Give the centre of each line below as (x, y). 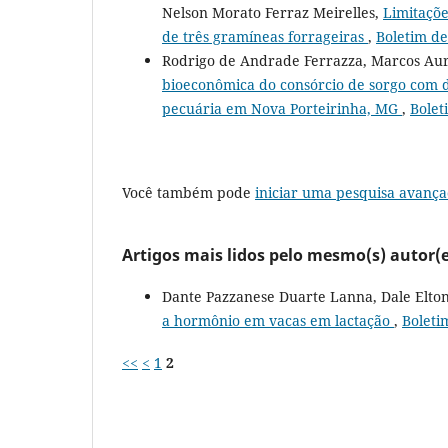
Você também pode (188, 192)
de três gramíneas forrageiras (265, 36)
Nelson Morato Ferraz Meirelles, (272, 12)
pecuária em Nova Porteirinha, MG (282, 108)
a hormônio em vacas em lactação (278, 320)
